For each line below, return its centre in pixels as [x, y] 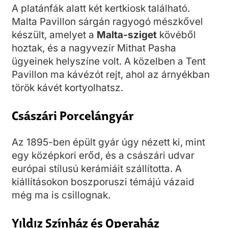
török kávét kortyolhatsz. [67, 88]
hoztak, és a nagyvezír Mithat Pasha [94, 48]
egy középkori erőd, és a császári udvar [103, 155]
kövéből [176, 35]
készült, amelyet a [54, 35]
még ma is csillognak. [61, 195]
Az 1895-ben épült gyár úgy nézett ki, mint [108, 142]
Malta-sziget [127, 35]
